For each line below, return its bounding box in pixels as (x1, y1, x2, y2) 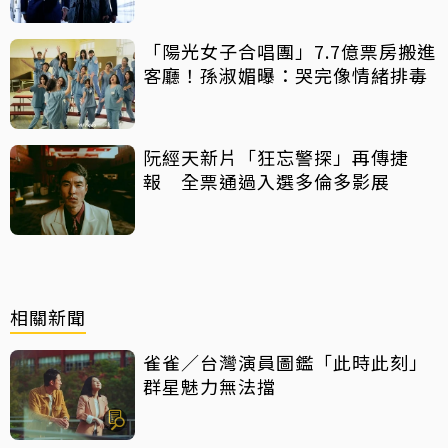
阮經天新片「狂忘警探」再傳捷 (143, 143, 409, 170)
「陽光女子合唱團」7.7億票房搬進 (143, 37, 436, 64)
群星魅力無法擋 (143, 372, 276, 399)
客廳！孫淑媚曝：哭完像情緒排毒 (143, 61, 428, 88)
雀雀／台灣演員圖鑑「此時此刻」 (143, 348, 428, 375)
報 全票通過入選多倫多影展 (143, 167, 390, 194)
